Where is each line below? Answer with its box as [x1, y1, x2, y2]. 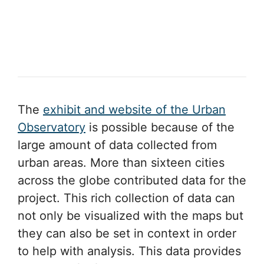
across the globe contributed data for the [18, 173, 246, 187]
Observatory [18, 120, 85, 134]
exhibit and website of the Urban [43, 102, 226, 117]
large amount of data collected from [18, 137, 217, 152]
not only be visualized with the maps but [18, 208, 243, 223]
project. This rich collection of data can [18, 190, 235, 205]
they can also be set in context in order [18, 226, 236, 240]
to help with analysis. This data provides [18, 243, 241, 258]
